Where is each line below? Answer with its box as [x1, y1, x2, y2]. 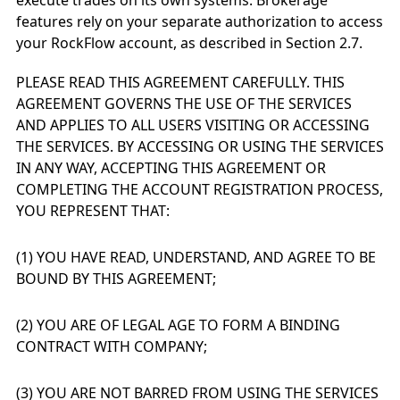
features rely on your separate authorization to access [16, 12, 383, 31]
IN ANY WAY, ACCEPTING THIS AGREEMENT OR [16, 158, 326, 178]
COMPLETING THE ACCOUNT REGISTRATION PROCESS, [16, 179, 383, 199]
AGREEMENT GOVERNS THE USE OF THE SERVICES [16, 94, 352, 113]
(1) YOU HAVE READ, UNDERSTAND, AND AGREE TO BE [16, 247, 376, 267]
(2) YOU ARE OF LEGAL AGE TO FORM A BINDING [16, 315, 340, 335]
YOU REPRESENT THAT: [16, 201, 170, 221]
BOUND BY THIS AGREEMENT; [16, 269, 216, 288]
